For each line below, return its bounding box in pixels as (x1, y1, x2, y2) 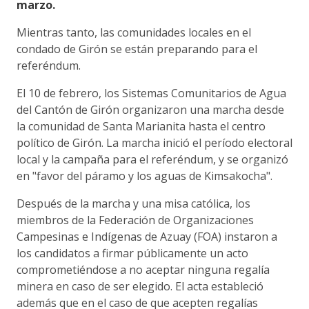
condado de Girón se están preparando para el (17, 41, 257, 57)
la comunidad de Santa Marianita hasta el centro (17, 118, 266, 134)
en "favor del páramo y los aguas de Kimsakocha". (17, 168, 272, 183)
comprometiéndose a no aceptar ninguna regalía (17, 261, 270, 277)
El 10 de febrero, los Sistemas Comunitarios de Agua (17, 85, 286, 101)
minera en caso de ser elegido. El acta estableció (17, 278, 263, 294)
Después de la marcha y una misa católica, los (17, 195, 250, 211)
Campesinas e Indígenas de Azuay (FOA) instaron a (17, 228, 277, 244)
